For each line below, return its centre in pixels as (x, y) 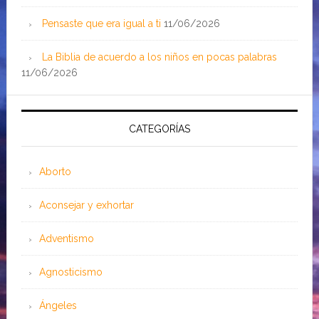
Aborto (55, 172)
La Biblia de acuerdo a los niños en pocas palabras (159, 57)
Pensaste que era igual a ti (101, 23)
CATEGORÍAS (159, 129)
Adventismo (66, 239)
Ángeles (58, 305)
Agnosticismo (70, 272)
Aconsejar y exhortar (86, 205)
